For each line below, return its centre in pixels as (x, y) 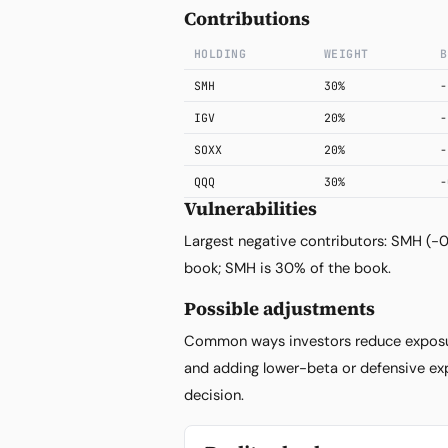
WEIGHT (346, 53)
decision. (214, 395)
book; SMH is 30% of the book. (287, 268)
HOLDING (220, 53)
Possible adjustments (279, 308)
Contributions (247, 18)
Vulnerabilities (250, 208)
